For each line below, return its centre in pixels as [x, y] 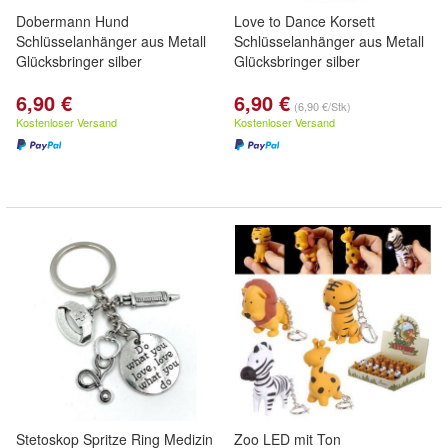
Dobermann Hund [72, 21]
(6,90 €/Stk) [322, 106]
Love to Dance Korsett [304, 21]
